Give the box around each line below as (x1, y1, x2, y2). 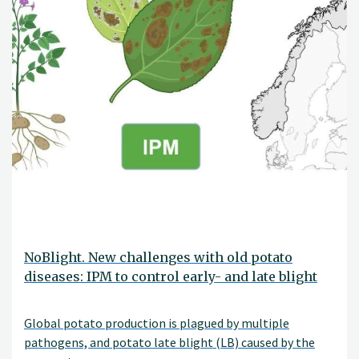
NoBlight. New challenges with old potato (24, 249, 292, 265)
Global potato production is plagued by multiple (24, 314, 289, 331)
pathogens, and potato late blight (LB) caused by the (24, 333, 315, 350)
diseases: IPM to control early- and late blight (24, 268, 317, 284)
